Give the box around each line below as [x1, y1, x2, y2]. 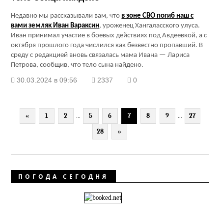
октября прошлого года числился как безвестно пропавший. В [11, 42, 203, 50]
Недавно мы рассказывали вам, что [11, 12, 122, 20]
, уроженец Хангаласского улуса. [99, 22, 200, 30]
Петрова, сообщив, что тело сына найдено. [11, 61, 144, 69]
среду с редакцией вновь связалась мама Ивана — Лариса [11, 52, 190, 59]
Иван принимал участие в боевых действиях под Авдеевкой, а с [11, 32, 207, 40]
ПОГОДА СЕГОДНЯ [18, 172, 109, 181]
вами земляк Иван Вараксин [11, 22, 100, 30]
